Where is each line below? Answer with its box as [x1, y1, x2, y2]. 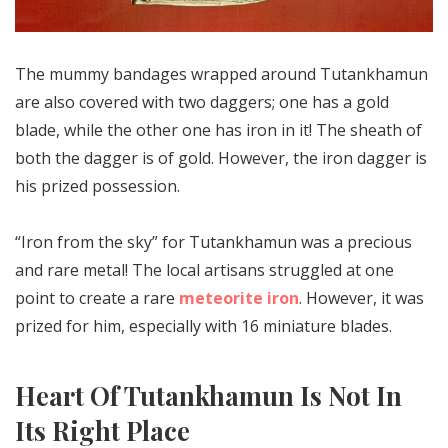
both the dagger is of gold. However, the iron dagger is [15, 146, 427, 169]
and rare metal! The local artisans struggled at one [15, 258, 394, 281]
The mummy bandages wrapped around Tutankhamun [15, 62, 428, 85]
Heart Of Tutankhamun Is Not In [15, 378, 402, 413]
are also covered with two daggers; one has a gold [15, 90, 389, 113]
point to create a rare [15, 286, 179, 309]
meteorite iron [179, 286, 299, 309]
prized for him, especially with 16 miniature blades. [15, 314, 392, 337]
